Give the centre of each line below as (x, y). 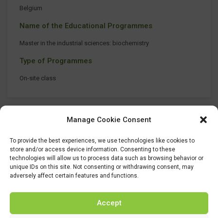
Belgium (31, 8)
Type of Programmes (56, 61)
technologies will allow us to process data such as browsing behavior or (107, 158)
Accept (109, 203)
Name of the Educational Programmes (86, 26)
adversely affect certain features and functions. (74, 175)
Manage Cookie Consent (109, 119)
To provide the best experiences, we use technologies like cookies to (102, 140)
